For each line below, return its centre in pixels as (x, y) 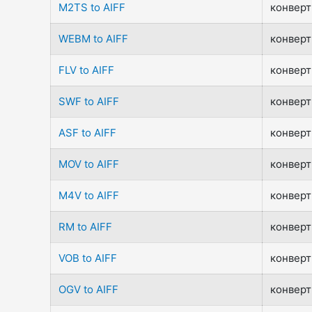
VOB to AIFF (88, 258)
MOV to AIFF (89, 164)
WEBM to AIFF (94, 39)
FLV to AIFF (87, 70)
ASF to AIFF (88, 133)
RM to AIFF (86, 227)
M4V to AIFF (89, 195)
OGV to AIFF (89, 289)
